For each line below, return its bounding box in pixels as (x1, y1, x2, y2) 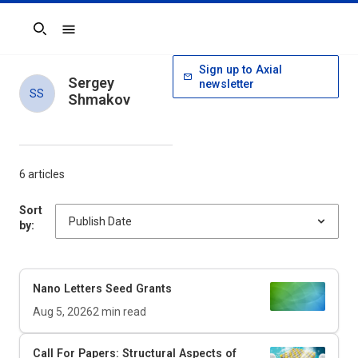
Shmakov (67, 91, 130, 108)
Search (18, 29, 57, 44)
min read (99, 305, 146, 318)
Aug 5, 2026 (33, 305, 93, 318)
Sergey (67, 74, 114, 91)
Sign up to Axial (198, 63, 282, 76)
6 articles (19, 168, 65, 181)
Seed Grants (102, 282, 172, 295)
